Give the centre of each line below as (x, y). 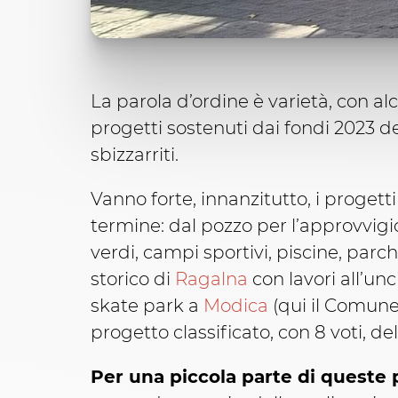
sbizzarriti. (135, 155)
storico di (133, 279)
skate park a (147, 306)
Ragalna (211, 279)
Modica (236, 306)
